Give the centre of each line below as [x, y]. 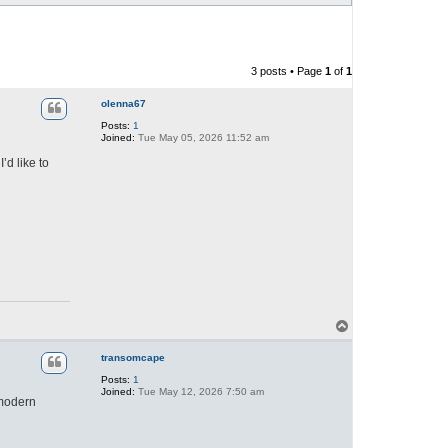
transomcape [132, 357]
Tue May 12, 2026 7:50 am [199, 391]
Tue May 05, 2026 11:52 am [201, 138]
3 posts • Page [288, 71]
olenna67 [123, 104]
